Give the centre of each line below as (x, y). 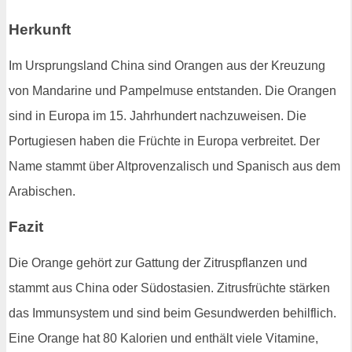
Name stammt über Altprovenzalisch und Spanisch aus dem (174, 166)
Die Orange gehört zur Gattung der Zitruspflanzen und (158, 263)
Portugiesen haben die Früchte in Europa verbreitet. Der (164, 141)
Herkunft (40, 29)
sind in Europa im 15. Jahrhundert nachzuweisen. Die (158, 115)
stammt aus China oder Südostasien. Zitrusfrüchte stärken (169, 288)
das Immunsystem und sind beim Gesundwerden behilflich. (172, 313)
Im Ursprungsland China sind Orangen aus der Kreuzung (167, 65)
